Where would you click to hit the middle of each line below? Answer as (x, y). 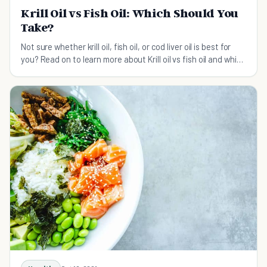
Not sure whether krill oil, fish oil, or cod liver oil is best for (126, 46)
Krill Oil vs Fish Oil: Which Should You (130, 13)
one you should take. (59, 71)
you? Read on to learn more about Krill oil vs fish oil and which (133, 59)
